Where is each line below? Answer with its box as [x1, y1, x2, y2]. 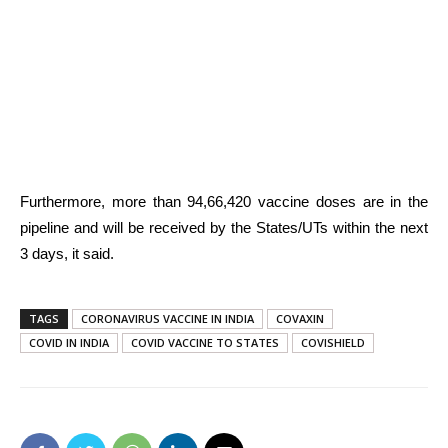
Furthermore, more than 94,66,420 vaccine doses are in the [20, 192, 428, 210]
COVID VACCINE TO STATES [131, 334, 279, 350]
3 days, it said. [20, 244, 114, 262]
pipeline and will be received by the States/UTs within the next [20, 218, 428, 236]
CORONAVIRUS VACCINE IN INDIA [81, 310, 254, 326]
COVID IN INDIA [29, 334, 109, 350]
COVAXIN [276, 310, 324, 326]
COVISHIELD [301, 334, 365, 350]
